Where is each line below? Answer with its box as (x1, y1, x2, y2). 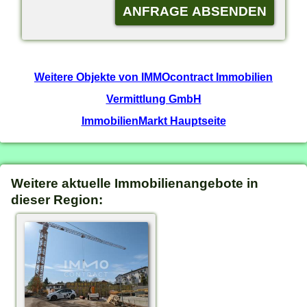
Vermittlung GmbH (106, 92, 201, 105)
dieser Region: (11, 193, 103, 208)
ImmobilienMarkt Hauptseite (81, 114, 226, 127)
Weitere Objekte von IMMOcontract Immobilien (34, 70, 273, 83)
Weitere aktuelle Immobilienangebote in (11, 176, 259, 191)
